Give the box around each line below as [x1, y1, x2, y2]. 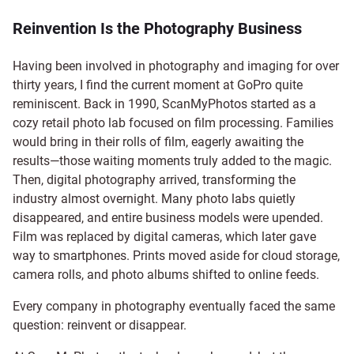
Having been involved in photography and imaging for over [13, 58, 339, 73]
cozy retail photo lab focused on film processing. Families [13, 115, 333, 130]
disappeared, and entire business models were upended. [13, 210, 323, 225]
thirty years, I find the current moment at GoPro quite [13, 77, 303, 92]
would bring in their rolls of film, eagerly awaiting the [13, 134, 303, 149]
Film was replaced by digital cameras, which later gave [13, 229, 316, 244]
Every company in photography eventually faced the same [13, 299, 335, 314]
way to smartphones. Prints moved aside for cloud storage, [13, 248, 340, 263]
